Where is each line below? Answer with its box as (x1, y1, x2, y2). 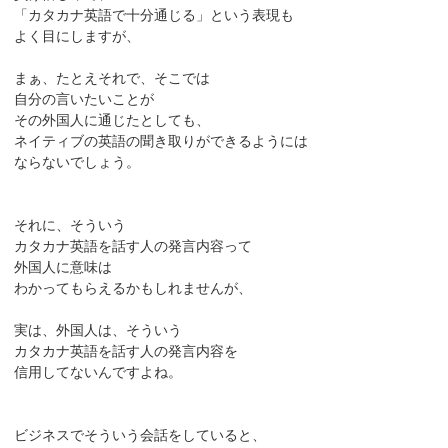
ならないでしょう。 (14, 154, 141, 171)
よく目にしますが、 (14, 28, 141, 45)
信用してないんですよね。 (14, 364, 183, 381)
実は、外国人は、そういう (14, 322, 183, 339)
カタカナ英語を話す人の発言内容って (14, 238, 253, 255)
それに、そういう (14, 217, 127, 234)
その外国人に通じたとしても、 (14, 112, 211, 129)
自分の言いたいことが (14, 91, 155, 108)
